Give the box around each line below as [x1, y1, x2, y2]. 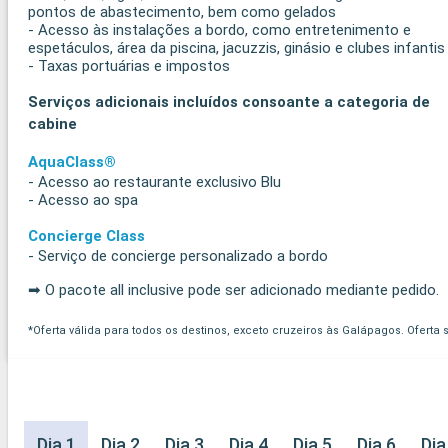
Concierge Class [28, 226, 145, 245]
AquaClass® [28, 152, 116, 171]
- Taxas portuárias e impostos [28, 56, 230, 75]
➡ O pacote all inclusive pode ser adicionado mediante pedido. [28, 280, 439, 299]
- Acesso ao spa [28, 190, 138, 209]
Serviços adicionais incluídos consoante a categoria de [28, 92, 430, 111]
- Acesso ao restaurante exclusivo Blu [28, 172, 281, 191]
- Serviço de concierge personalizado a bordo [28, 246, 328, 265]
